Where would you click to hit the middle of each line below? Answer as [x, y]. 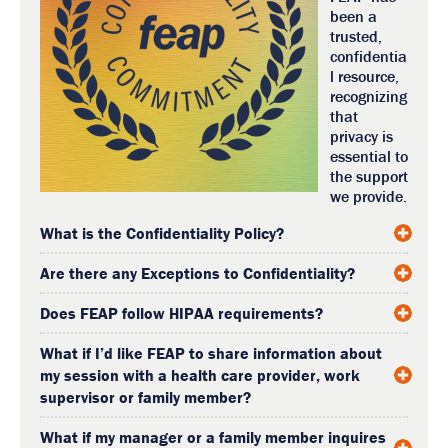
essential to [369, 155]
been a [353, 15]
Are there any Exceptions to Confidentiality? [197, 272]
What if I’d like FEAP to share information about [211, 352]
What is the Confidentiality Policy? [162, 232]
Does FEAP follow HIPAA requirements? [181, 312]
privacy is [361, 135]
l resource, [364, 75]
